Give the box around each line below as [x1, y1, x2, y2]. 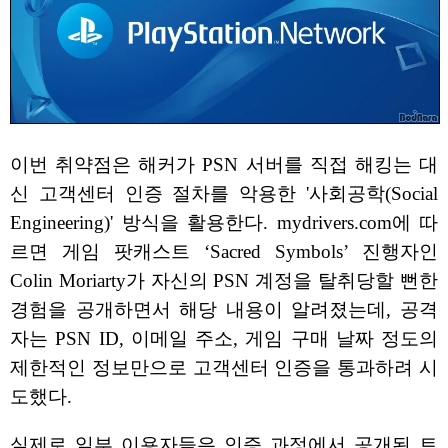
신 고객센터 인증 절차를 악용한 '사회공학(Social [10, 183, 438, 205]
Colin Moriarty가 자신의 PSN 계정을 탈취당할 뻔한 [10, 270, 438, 292]
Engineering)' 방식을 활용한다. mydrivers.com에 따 [10, 212, 438, 234]
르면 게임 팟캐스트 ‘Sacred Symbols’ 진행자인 [10, 241, 438, 263]
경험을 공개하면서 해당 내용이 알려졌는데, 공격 [10, 299, 438, 321]
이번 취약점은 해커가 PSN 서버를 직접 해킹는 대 [10, 154, 438, 176]
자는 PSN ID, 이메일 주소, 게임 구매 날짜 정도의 [10, 328, 438, 350]
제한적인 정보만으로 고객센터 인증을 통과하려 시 [10, 357, 438, 379]
